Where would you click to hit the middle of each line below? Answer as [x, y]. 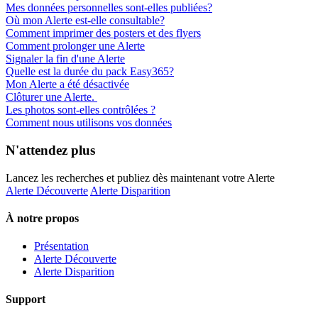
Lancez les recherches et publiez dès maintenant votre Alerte [140, 177]
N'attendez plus [50, 150]
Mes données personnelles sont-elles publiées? [109, 8]
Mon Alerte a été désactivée [67, 84]
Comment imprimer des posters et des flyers [103, 33]
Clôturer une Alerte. [51, 97]
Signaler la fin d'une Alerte [65, 59]
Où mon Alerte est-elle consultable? [85, 21]
